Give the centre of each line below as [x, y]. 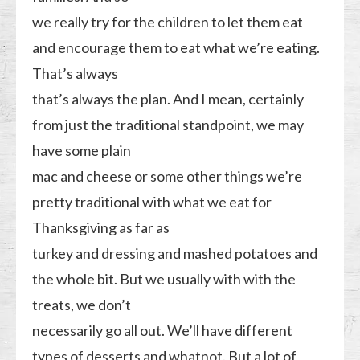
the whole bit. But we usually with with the [164, 278]
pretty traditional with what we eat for [152, 201]
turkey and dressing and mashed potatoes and [175, 253]
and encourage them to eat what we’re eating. [176, 47]
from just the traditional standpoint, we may [168, 124]
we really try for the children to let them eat [168, 21]
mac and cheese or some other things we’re [168, 176]
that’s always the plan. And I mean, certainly [168, 98]
